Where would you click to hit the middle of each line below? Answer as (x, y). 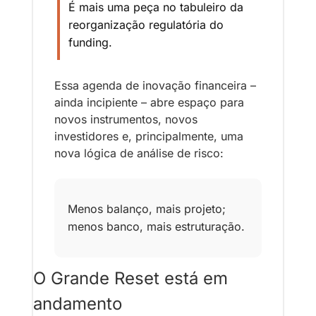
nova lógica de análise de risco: (141, 153)
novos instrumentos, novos (126, 120)
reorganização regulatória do (146, 25)
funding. (90, 43)
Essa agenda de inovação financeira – (155, 86)
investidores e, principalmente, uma (149, 136)
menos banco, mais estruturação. (156, 227)
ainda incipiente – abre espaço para (149, 103)
